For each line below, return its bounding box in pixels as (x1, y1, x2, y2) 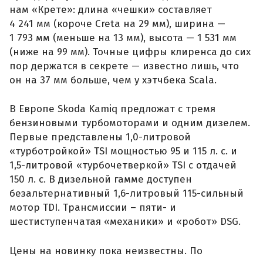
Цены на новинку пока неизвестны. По (9, 244, 203, 257)
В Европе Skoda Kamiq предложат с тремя (9, 103, 215, 116)
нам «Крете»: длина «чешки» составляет (9, 3, 212, 16)
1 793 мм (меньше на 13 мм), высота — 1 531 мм (9, 31, 237, 44)
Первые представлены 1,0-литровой (9, 131, 191, 144)
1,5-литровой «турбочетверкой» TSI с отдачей (9, 159, 237, 172)
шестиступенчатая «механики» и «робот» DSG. (9, 215, 241, 228)
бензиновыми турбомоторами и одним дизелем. (9, 117, 250, 130)
